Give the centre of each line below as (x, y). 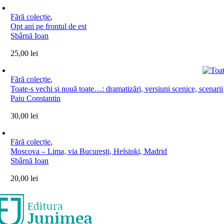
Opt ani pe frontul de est (49, 26)
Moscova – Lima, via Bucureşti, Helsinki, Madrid (89, 151)
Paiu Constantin (36, 98)
